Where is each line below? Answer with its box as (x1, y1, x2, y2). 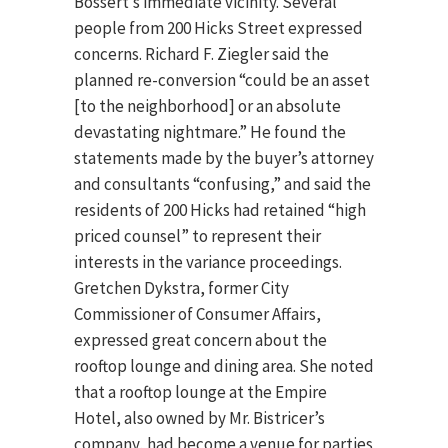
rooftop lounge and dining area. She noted (74, 355, 374, 377)
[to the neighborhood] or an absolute (74, 95, 341, 117)
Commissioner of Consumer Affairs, (74, 303, 321, 325)
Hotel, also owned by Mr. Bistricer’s (74, 407, 325, 429)
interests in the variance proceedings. (74, 251, 342, 273)
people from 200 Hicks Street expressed (74, 17, 363, 39)
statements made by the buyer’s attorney (74, 147, 374, 169)
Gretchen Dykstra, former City (74, 277, 289, 299)
